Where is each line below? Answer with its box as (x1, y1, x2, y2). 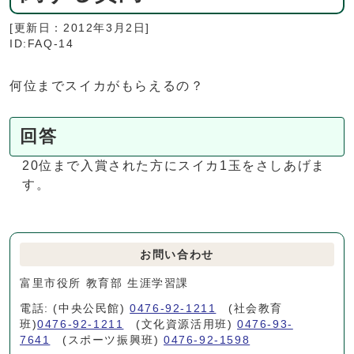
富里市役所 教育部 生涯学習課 (20, 277, 202, 289)
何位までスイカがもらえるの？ (9, 79, 205, 92)
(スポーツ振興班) (50, 334, 164, 346)
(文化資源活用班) (123, 318, 238, 330)
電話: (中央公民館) (20, 303, 130, 314)
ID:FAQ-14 (9, 38, 74, 50)
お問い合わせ (140, 249, 214, 261)
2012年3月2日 (63, 22, 146, 34)
